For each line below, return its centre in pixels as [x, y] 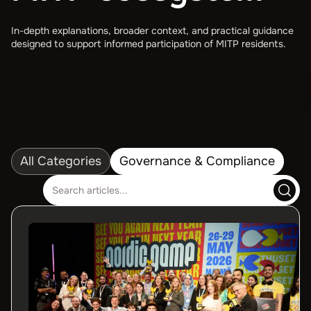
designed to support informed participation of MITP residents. [149, 44]
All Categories [61, 161]
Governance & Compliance [197, 161]
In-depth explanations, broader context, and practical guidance [152, 31]
